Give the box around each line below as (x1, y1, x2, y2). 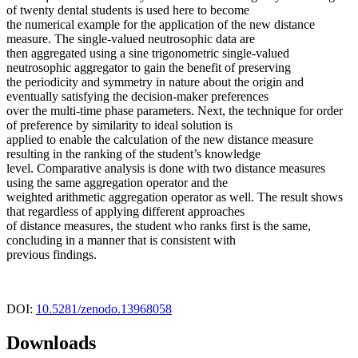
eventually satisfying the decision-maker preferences (6, 89, 268, 104)
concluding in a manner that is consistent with (6, 233, 239, 248)
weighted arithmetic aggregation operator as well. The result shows (6, 190, 343, 205)
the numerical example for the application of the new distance (6, 18, 315, 32)
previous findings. (6, 248, 100, 262)
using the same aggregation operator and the (6, 176, 231, 190)
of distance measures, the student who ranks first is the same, (6, 219, 311, 233)
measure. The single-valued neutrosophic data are (6, 32, 258, 46)
